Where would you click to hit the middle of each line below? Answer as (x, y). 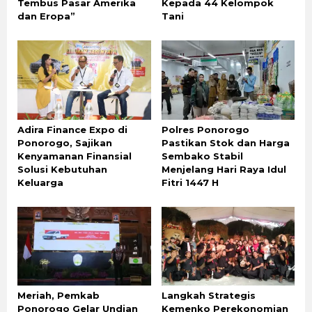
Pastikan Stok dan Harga (225, 142)
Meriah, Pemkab (58, 296)
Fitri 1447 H (190, 182)
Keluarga (40, 182)
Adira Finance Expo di (72, 129)
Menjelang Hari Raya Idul (224, 169)
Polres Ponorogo (205, 129)
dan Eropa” (46, 16)
